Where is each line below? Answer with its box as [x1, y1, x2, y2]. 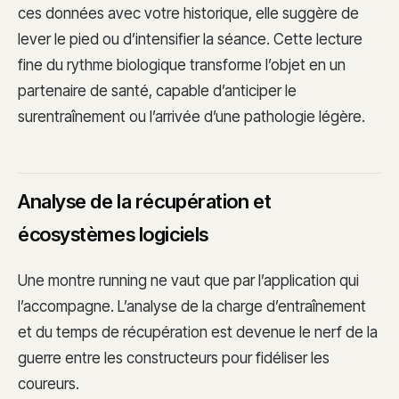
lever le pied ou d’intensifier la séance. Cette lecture [18, 29, 362, 48]
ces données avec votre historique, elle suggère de [18, 4, 359, 22]
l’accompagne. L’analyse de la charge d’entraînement [18, 297, 366, 315]
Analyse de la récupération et [18, 190, 272, 214]
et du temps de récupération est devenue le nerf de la [18, 322, 378, 341]
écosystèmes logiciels [18, 223, 208, 247]
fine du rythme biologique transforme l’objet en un [18, 55, 346, 74]
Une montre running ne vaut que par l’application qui [18, 271, 359, 289]
